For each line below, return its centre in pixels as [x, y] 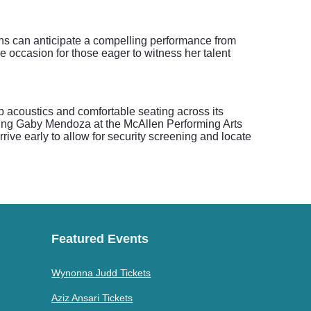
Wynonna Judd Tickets [101, 273]
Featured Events [100, 239]
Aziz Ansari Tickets [92, 298]
